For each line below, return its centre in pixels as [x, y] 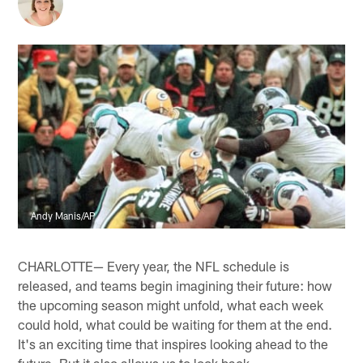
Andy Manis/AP [64, 215]
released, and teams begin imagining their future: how [175, 285]
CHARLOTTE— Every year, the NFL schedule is [154, 265]
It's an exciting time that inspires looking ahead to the [173, 343]
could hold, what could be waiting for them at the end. [175, 324]
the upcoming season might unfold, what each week [171, 304]
